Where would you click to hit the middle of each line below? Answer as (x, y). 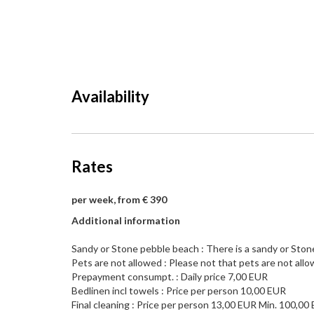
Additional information (126, 220)
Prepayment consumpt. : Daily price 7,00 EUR (170, 277)
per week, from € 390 (119, 199)
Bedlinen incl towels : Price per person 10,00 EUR (179, 291)
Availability (110, 96)
